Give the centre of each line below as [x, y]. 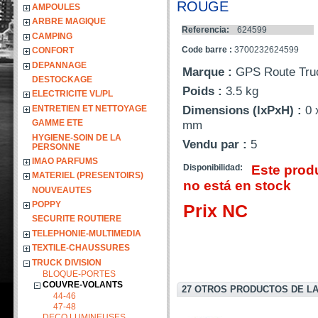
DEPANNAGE [59, 65]
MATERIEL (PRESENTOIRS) [88, 176]
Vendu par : [217, 144]
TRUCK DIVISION [67, 262]
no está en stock [237, 186]
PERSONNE [56, 147]
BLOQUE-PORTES [79, 274]
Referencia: [207, 30]
